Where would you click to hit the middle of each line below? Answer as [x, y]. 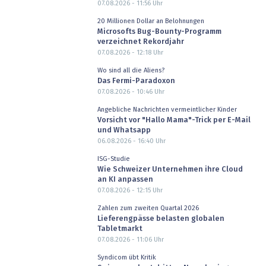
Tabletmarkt [120, 229]
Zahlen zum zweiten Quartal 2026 [148, 208]
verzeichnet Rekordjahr [140, 42]
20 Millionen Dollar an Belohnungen [151, 21]
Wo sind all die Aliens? [131, 70]
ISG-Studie [113, 159]
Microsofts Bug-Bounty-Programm [159, 32]
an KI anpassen [125, 180]
